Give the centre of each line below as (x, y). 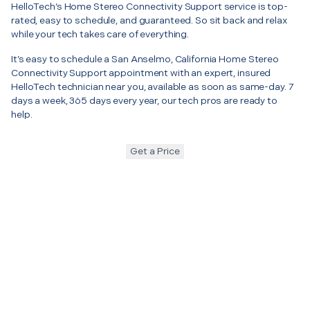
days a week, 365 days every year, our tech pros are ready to (144, 100)
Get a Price (155, 151)
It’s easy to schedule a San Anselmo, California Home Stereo (145, 59)
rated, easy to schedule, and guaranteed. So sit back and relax (149, 20)
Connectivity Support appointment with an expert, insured (141, 73)
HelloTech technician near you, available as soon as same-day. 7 (153, 86)
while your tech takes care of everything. (100, 34)
